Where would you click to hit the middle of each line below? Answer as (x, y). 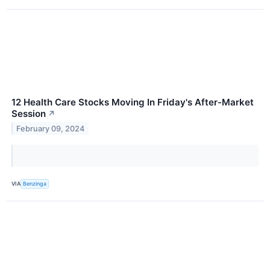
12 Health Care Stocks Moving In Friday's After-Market (133, 102)
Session (29, 113)
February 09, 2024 (51, 128)
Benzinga (35, 184)
